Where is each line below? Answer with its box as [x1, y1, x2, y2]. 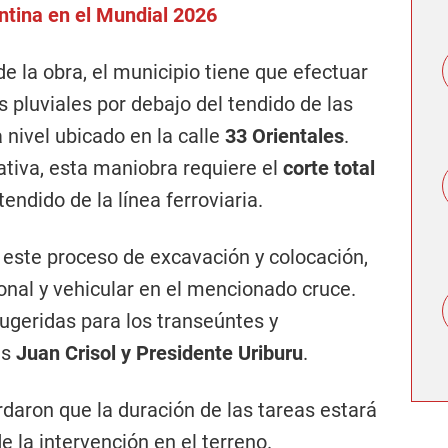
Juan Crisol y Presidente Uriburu [16, 341, 303, 365]
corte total [283, 156, 375, 180]
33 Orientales [225, 124, 344, 148]
